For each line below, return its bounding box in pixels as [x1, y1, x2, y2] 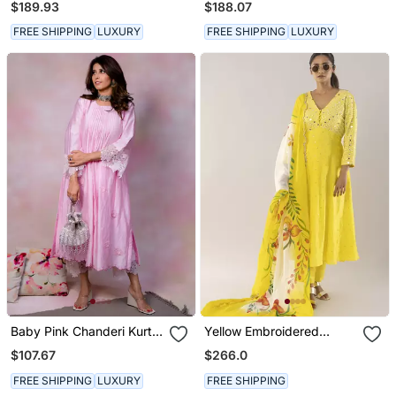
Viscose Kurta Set [204, 339, 308, 354]
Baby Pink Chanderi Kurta [10, 324, 159, 339]
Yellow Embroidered [204, 324, 320, 339]
